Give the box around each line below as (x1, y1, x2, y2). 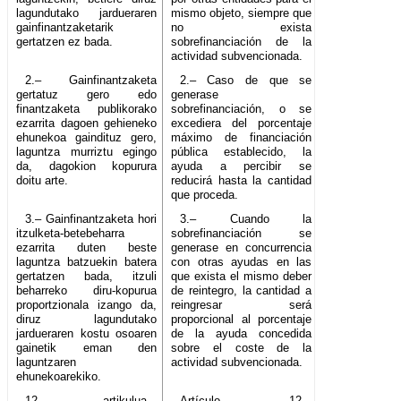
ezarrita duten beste (16, 241, 158, 255)
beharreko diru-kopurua (16, 284, 158, 298)
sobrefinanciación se (171, 226, 312, 241)
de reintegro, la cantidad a (171, 284, 312, 298)
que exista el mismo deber (171, 269, 312, 284)
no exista (171, 21, 312, 35)
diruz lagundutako (16, 312, 158, 327)
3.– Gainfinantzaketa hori (24, 212, 158, 226)
